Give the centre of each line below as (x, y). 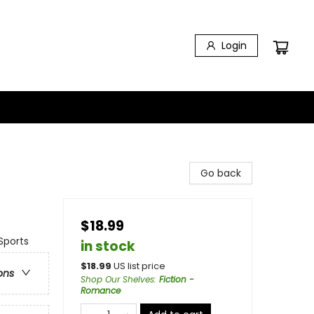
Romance (101, 291)
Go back (221, 173)
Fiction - (177, 279)
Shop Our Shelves (117, 279)
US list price (139, 266)
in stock (108, 246)
